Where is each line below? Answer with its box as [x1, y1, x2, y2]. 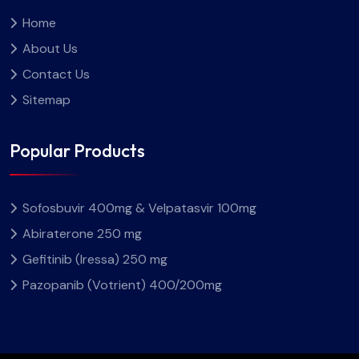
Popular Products [10, 139, 145, 163]
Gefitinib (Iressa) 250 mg [22, 251, 167, 268]
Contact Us [22, 65, 90, 83]
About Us [22, 39, 78, 57]
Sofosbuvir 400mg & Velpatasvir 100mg [22, 200, 256, 217]
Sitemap [22, 91, 71, 108]
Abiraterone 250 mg [22, 225, 142, 243]
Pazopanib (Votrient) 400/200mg [22, 276, 222, 294]
